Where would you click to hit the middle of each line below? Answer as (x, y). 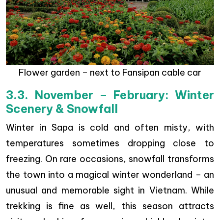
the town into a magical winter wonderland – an (110, 175)
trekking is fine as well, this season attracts (110, 206)
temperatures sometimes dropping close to (110, 143)
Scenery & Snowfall (62, 109)
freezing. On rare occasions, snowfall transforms (110, 159)
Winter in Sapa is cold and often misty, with (110, 128)
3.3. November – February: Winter (110, 95)
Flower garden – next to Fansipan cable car (110, 73)
